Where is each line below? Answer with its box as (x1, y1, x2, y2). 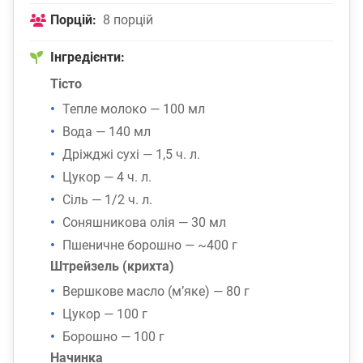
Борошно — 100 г (62, 329, 164, 345)
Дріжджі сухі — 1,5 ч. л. (62, 147, 200, 163)
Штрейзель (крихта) (50, 258, 174, 275)
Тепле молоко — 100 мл (62, 101, 205, 117)
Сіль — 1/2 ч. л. (62, 192, 152, 208)
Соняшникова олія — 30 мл (62, 215, 226, 231)
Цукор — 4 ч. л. (62, 169, 152, 186)
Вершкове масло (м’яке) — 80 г (62, 284, 250, 300)
